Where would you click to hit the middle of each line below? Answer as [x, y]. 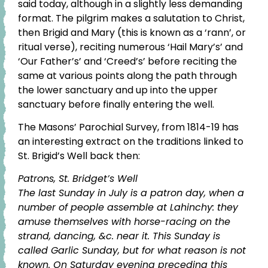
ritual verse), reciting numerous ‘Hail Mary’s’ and [130, 47]
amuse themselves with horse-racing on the [124, 222]
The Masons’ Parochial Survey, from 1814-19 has [128, 127]
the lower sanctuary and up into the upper [118, 90]
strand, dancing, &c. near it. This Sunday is [119, 236]
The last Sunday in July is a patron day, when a [131, 193]
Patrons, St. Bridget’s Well [78, 179]
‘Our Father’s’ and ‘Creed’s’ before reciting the [127, 61]
